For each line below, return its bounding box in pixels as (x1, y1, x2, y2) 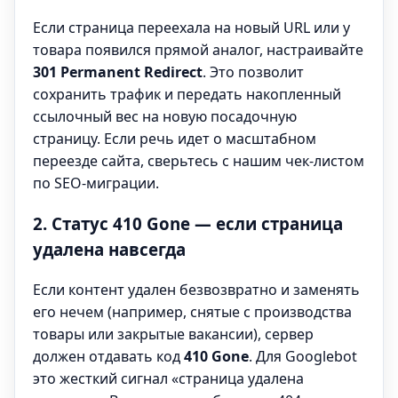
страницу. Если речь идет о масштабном (33, 128, 316, 148)
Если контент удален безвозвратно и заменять (33, 280, 360, 300)
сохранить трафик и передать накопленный (33, 84, 341, 104)
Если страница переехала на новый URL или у (33, 17, 350, 37)
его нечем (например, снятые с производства (33, 302, 352, 322)
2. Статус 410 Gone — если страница (33, 212, 343, 235)
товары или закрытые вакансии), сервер (33, 324, 314, 345)
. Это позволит (203, 61, 304, 82)
